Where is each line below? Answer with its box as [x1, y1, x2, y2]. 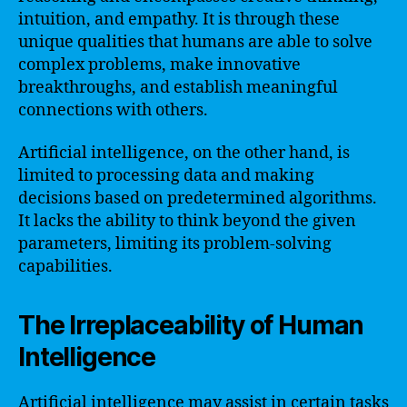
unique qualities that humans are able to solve [18, 31, 372, 53]
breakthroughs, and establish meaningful [18, 76, 338, 98]
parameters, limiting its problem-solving [18, 233, 332, 254]
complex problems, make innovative [18, 54, 301, 75]
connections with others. [18, 99, 208, 121]
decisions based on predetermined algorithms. [18, 188, 377, 209]
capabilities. [18, 256, 113, 277]
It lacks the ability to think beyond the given [18, 211, 356, 232]
